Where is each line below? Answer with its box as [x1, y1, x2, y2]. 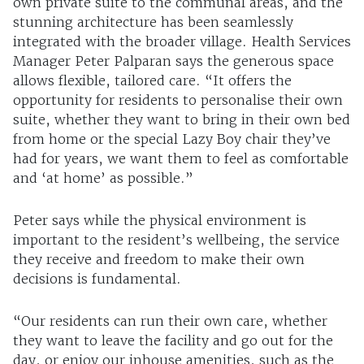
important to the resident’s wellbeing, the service [13, 232, 340, 249]
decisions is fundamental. [13, 271, 181, 288]
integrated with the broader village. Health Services [13, 33, 351, 50]
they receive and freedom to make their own [13, 251, 305, 268]
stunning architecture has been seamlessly [13, 14, 293, 31]
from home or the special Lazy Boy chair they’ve [13, 131, 331, 148]
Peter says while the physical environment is [13, 212, 306, 229]
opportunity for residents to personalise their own [13, 92, 343, 109]
